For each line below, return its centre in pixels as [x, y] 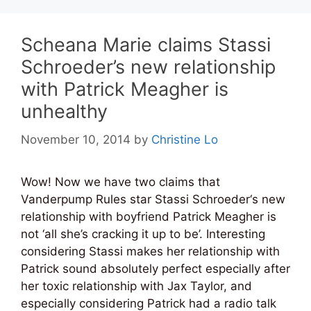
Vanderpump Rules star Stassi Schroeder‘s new [153, 199]
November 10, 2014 [76, 139]
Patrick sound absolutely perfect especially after [155, 268]
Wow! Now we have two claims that [120, 182]
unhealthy [64, 111]
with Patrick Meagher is [125, 89]
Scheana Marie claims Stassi [146, 45]
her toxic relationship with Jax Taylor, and [136, 286]
